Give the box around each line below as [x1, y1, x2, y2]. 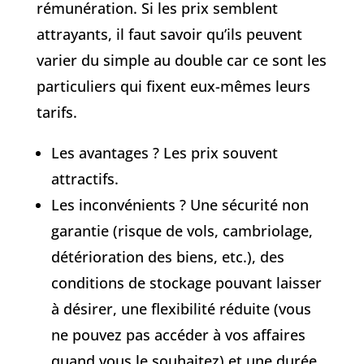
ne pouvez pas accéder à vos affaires [50, 324, 305, 344]
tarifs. [36, 102, 77, 122]
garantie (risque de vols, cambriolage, [50, 220, 313, 240]
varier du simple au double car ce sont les [36, 50, 327, 70]
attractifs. [50, 168, 119, 188]
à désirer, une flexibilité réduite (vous [50, 298, 311, 318]
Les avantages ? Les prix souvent [50, 142, 278, 162]
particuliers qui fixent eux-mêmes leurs [36, 76, 310, 96]
